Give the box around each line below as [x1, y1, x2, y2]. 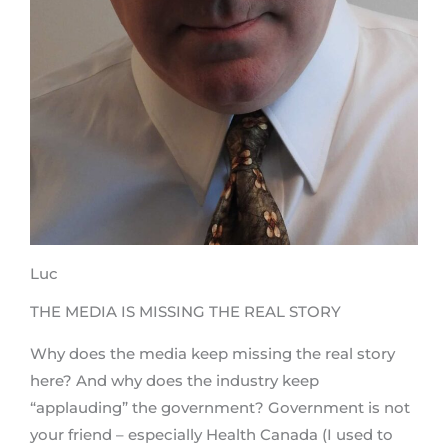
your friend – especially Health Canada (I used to [30, 426, 393, 445]
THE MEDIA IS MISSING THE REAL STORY [30, 303, 341, 322]
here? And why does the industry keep [30, 372, 319, 391]
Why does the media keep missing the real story [30, 345, 395, 364]
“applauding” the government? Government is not [30, 399, 410, 418]
